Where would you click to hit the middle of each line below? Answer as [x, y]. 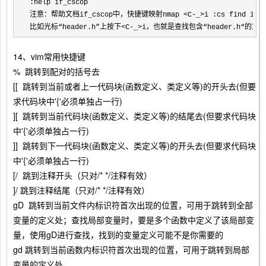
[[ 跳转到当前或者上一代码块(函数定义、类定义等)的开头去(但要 [134, 86]
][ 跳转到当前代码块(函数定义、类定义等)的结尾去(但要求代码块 [134, 115]
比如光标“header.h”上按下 [75, 27]
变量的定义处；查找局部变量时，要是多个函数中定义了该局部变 [134, 219]
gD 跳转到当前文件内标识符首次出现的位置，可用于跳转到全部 [133, 205]
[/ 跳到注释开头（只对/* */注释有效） [83, 175]
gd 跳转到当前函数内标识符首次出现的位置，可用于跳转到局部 [131, 249]
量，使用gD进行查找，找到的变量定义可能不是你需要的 [118, 234]
